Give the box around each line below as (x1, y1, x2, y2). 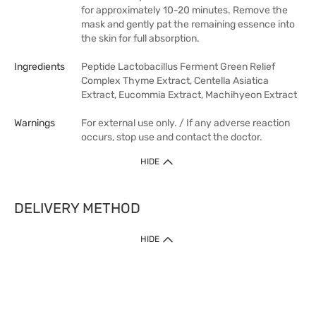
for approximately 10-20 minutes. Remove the (81, 4, 288, 16)
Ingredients (14, 61, 65, 73)
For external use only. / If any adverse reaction (81, 117, 290, 129)
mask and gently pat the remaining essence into (81, 18, 295, 30)
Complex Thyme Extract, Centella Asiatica (81, 75, 269, 87)
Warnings (14, 117, 55, 129)
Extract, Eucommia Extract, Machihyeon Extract (81, 89, 297, 101)
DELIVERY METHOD (14, 200, 140, 217)
